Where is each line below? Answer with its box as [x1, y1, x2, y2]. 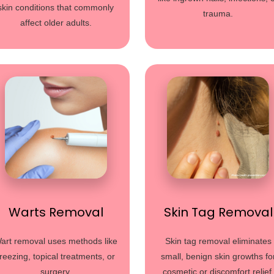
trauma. [203, 9, 234, 18]
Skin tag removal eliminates [165, 236, 272, 246]
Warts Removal [8, 204, 103, 221]
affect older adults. [20, 18, 92, 28]
